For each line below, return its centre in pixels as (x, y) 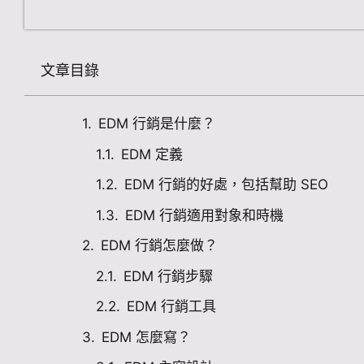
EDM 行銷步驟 (168, 276)
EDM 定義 (152, 154)
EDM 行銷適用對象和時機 (204, 215)
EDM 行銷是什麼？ (157, 124)
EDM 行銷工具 (171, 307)
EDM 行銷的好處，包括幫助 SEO (226, 185)
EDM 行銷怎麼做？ (159, 246)
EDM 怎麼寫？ (146, 337)
